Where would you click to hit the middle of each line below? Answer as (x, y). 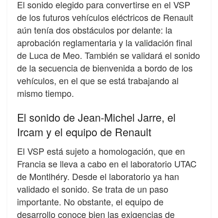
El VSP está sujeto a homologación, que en (101, 151)
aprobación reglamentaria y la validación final (105, 43)
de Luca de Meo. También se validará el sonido (109, 55)
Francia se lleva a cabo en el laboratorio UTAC (107, 163)
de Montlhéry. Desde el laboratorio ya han (98, 176)
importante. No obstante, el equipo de (90, 201)
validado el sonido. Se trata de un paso (93, 189)
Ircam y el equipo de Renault (84, 131)
